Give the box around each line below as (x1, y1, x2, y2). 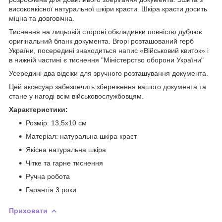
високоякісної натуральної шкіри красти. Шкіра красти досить (9, 4, 207, 13)
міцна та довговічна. (9, 14, 74, 22)
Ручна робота (26, 172, 70, 180)
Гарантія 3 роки (26, 185, 76, 194)
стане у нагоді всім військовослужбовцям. (9, 92, 144, 100)
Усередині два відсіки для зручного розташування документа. (9, 69, 208, 77)
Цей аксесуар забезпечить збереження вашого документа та (9, 82, 206, 91)
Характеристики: (9, 105, 68, 113)
